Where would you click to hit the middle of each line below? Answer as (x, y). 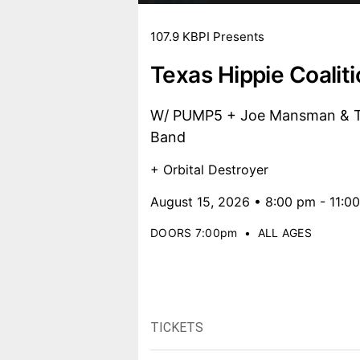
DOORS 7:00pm (194, 233)
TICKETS (177, 327)
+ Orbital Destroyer (209, 170)
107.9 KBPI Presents (207, 37)
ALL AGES (285, 233)
